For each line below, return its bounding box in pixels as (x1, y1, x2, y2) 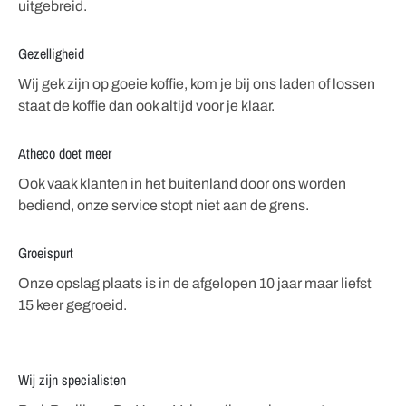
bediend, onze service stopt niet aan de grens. (17, 197, 309, 213)
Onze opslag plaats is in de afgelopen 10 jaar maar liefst (17, 275, 372, 291)
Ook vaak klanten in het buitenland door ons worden (17, 175, 346, 191)
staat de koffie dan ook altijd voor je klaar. (17, 97, 275, 113)
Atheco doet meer (17, 142, 111, 163)
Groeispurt (17, 242, 73, 263)
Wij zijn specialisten (17, 369, 126, 390)
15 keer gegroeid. (17, 296, 127, 313)
